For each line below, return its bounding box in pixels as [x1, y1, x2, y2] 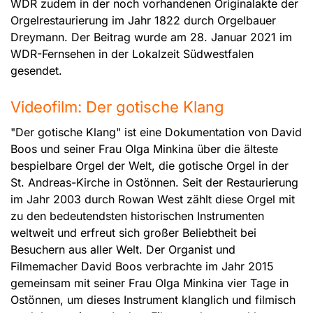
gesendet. [10, 64, 62, 78]
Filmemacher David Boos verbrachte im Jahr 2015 [10, 259, 274, 274]
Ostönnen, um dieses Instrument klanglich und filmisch [10, 293, 296, 307]
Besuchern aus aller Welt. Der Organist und [10, 242, 235, 257]
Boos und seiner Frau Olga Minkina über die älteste [10, 142, 278, 156]
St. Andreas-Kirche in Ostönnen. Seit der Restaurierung [10, 175, 298, 190]
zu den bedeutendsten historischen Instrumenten [10, 209, 264, 224]
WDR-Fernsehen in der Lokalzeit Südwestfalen [10, 47, 254, 61]
